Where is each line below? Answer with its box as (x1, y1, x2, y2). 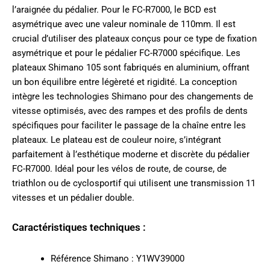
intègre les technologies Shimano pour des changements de (12, 90, 253, 102)
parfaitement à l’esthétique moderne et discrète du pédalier (12, 148, 250, 160)
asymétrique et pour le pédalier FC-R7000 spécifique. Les (12, 47, 240, 58)
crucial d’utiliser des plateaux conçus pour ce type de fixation (12, 33, 257, 44)
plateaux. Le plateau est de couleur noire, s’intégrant (12, 134, 221, 145)
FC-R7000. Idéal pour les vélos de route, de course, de (12, 163, 227, 174)
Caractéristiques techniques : (12, 221, 146, 234)
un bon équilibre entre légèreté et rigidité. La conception (12, 76, 237, 87)
